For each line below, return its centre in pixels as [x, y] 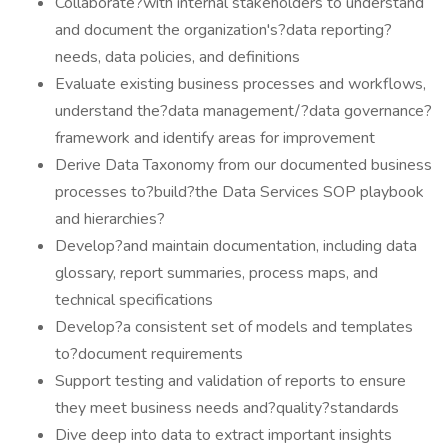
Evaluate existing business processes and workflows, [240, 84]
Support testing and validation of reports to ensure [230, 381]
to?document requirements [149, 354]
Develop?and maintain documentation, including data [236, 246]
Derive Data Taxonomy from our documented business [243, 165]
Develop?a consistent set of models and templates [234, 327]
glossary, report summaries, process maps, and [216, 273]
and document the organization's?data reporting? [223, 30]
